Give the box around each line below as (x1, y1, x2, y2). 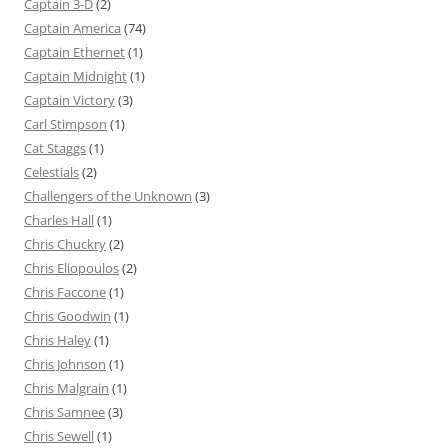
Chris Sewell (24, 426, 94, 445)
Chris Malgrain (24, 378, 109, 397)
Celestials (24, 162, 79, 181)
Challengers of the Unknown (24, 186, 192, 205)
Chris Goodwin (24, 306, 111, 325)
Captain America (24, 18, 121, 37)
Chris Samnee (24, 402, 105, 421)
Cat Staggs (24, 138, 86, 157)
